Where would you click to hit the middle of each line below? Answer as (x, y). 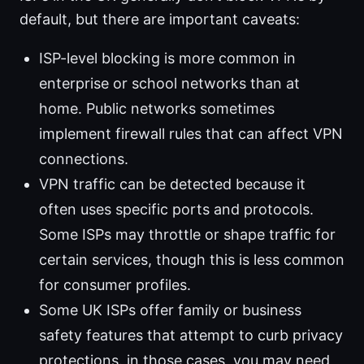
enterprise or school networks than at (169, 84)
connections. (84, 159)
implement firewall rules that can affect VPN (191, 134)
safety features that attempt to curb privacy (191, 336)
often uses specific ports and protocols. (176, 210)
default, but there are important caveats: (160, 19)
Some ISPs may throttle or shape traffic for (187, 235)
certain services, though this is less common (192, 260)
